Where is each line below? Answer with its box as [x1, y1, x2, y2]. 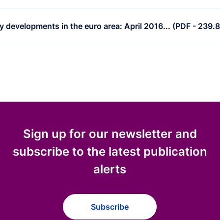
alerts [93, 162, 127, 176]
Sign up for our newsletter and [23, 127, 197, 141]
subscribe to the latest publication [12, 144, 207, 159]
